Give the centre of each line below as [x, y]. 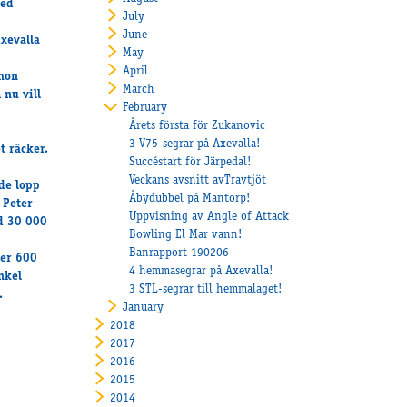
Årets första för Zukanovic [198, 126]
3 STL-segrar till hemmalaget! [206, 289]
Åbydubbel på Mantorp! [190, 199]
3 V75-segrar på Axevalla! [195, 144]
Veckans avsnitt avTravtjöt [198, 180]
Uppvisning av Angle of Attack [209, 217]
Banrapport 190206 [179, 253]
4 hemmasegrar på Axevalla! [202, 271]
